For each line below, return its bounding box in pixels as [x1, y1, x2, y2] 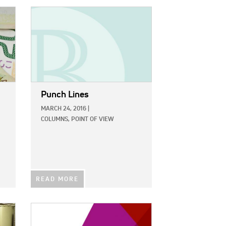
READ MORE [36, 176, 79, 183]
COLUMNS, [41, 116, 70, 123]
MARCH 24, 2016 [41, 105, 86, 112]
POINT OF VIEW [71, 116, 114, 123]
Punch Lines [41, 90, 89, 99]
